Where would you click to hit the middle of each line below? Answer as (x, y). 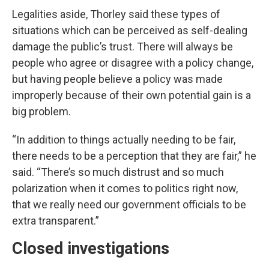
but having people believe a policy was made (117, 79)
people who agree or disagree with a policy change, (133, 62)
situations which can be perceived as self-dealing (130, 30)
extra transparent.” (56, 220)
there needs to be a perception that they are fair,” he (134, 156)
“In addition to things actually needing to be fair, (124, 139)
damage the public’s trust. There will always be (122, 46)
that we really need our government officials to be (129, 204)
